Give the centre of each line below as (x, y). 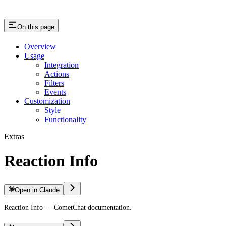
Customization (47, 101)
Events (55, 92)
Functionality (65, 119)
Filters (54, 83)
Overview (40, 47)
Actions (57, 74)
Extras (14, 136)
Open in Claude (37, 190)
